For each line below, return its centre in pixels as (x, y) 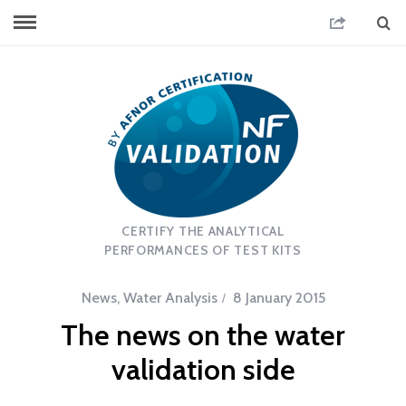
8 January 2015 (279, 298)
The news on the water (203, 335)
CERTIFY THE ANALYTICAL (203, 231)
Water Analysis (170, 298)
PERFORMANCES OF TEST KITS (203, 250)
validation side (203, 369)
